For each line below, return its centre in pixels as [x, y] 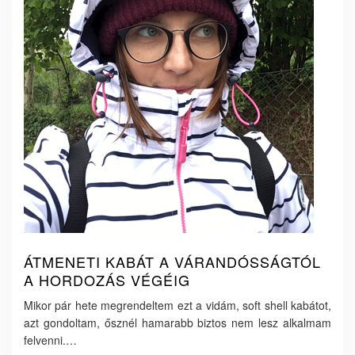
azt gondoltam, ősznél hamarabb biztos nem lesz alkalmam [177, 323]
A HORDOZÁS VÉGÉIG [107, 280]
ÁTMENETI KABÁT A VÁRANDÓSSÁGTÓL [172, 261]
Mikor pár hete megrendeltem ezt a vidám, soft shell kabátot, [177, 305]
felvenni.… [50, 340]
